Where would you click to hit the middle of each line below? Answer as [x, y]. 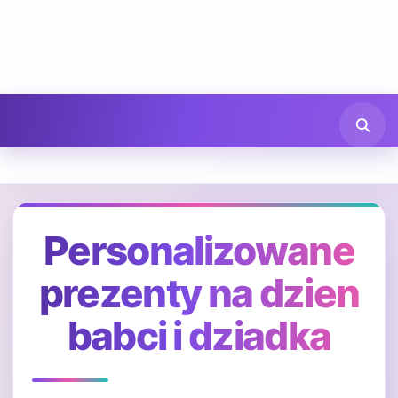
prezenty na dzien [199, 293]
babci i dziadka [199, 336]
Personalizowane [199, 251]
